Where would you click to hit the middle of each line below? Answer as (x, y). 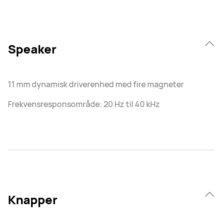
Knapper (33, 199)
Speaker (32, 49)
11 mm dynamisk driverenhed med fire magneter (96, 84)
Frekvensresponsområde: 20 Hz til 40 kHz (84, 104)
